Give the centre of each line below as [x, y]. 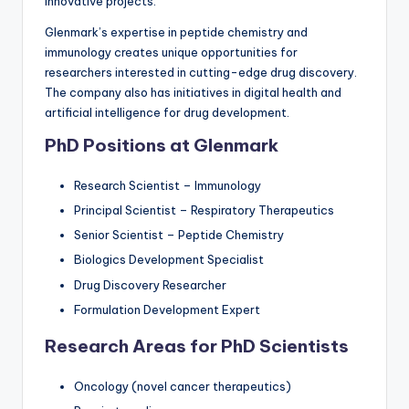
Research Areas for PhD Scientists [197, 346]
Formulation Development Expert [167, 309]
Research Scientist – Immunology [168, 186]
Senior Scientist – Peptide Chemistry [179, 235]
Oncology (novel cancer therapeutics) [183, 386]
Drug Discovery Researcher [150, 284]
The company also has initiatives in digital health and [193, 93]
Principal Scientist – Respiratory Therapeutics [204, 210]
